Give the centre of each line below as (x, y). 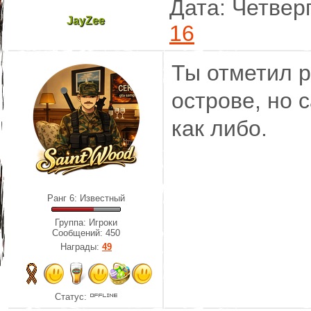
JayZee (86, 20)
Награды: (81, 247)
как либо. (219, 128)
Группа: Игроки (86, 223)
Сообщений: (79, 233)
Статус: (73, 297)
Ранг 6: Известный (86, 198)
